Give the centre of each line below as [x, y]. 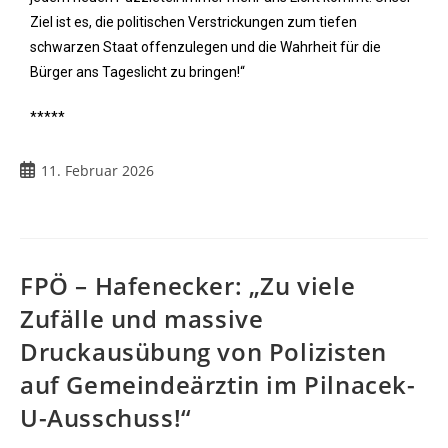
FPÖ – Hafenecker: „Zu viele [188, 285]
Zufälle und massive [142, 318]
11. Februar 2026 [97, 170]
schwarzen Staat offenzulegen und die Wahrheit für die [205, 47]
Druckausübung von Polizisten [203, 351]
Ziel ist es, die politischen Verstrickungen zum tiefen [193, 22]
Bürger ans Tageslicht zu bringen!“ [137, 72]
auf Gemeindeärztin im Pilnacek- [218, 384]
